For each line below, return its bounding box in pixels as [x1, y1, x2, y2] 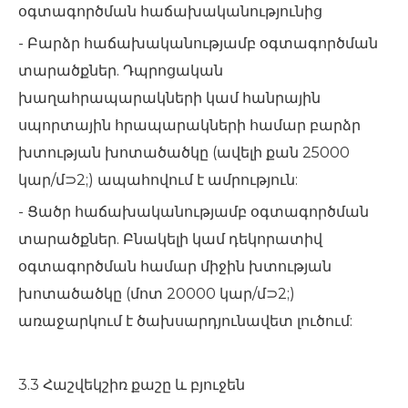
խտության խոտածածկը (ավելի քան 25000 [18, 144, 350, 161]
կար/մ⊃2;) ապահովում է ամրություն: [18, 171, 305, 189]
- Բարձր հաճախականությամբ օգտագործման [18, 35, 378, 52]
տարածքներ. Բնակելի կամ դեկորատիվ [18, 230, 322, 248]
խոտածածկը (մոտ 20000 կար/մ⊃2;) [18, 285, 295, 302]
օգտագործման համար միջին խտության [18, 258, 331, 275]
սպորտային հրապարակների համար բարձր [18, 117, 361, 134]
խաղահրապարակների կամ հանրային [18, 89, 321, 107]
